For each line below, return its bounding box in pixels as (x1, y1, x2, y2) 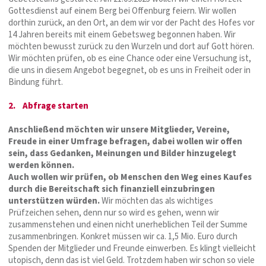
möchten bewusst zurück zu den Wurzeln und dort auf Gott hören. (8, 40, 254, 53)
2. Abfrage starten (8, 99, 88, 112)
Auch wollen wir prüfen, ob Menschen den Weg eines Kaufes (8, 170, 252, 183)
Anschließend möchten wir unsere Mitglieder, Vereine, (8, 123, 230, 136)
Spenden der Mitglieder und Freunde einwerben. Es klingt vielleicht (8, 242, 256, 255)
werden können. (8, 159, 74, 172)
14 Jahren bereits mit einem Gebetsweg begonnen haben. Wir (8, 28, 236, 41)
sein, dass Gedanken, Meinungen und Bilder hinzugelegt (8, 147, 236, 160)
